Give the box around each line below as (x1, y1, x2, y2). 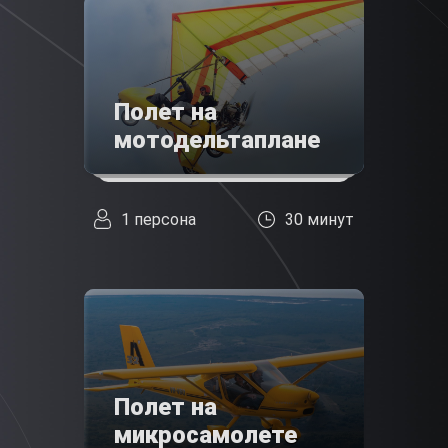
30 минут (285, 209, 354, 229)
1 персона (121, 209, 196, 229)
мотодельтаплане (114, 126, 320, 155)
